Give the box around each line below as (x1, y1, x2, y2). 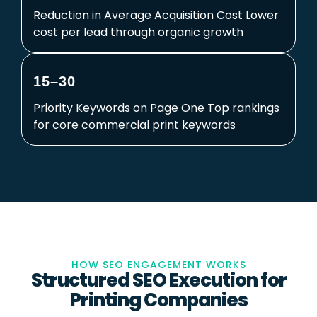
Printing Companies (69, 287, 248, 313)
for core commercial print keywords (33, 117, 236, 134)
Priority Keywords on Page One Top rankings (33, 100, 279, 117)
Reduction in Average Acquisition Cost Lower (33, 7, 279, 24)
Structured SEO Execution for (30, 267, 287, 294)
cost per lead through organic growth (33, 24, 243, 41)
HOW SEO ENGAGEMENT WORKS (71, 258, 246, 272)
